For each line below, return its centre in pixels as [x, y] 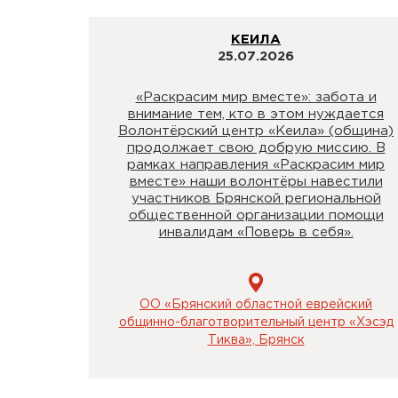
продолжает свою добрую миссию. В [256, 147]
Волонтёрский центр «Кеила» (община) [256, 131]
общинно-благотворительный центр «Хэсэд [256, 322]
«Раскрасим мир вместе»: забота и [256, 97]
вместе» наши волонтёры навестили [256, 181]
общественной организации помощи [256, 215]
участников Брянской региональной [256, 198]
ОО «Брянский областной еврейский [256, 304]
